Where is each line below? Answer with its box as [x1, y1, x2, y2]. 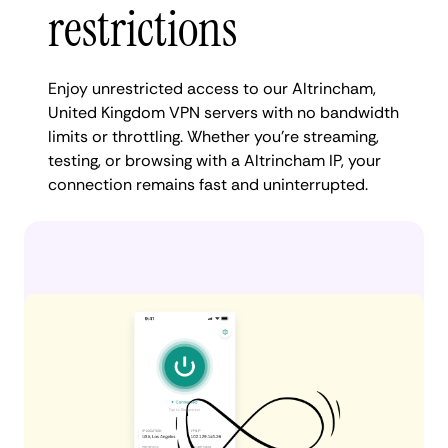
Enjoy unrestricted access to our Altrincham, [48, 77, 376, 99]
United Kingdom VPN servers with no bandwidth [48, 101, 399, 123]
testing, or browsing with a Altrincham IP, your [48, 149, 381, 171]
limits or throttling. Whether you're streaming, [48, 125, 379, 147]
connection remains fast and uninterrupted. [48, 173, 368, 195]
